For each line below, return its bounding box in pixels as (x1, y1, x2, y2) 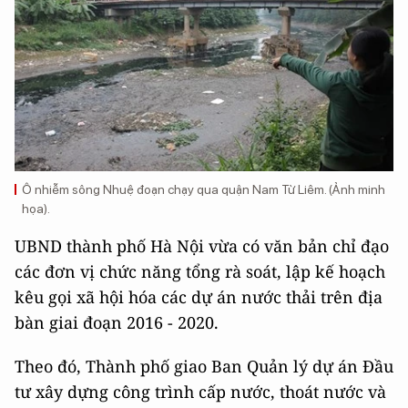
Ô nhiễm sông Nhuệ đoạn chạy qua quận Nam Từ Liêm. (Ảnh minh (22, 182, 385, 198)
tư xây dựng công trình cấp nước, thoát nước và (15, 381, 386, 403)
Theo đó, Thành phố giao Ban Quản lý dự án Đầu (15, 355, 393, 378)
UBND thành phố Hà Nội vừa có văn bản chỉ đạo (15, 235, 389, 258)
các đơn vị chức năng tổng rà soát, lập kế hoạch (15, 260, 385, 283)
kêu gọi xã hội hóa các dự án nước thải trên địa (15, 286, 382, 309)
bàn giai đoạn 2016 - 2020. (15, 311, 219, 334)
